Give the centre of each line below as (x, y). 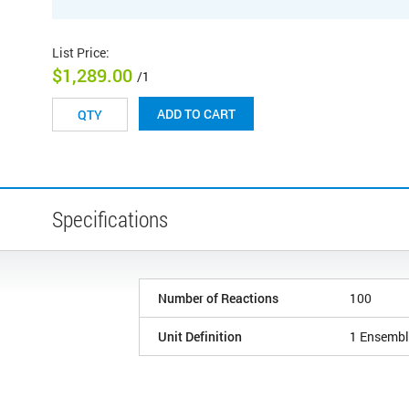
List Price (79, 52)
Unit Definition (200, 337)
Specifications (110, 220)
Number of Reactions (218, 299)
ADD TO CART (196, 114)
